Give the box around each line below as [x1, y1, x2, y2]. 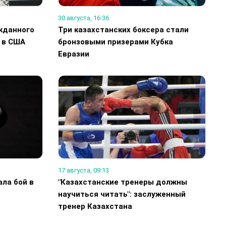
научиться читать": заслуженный [58, 190, 186, 199]
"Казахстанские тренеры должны [58, 178, 187, 187]
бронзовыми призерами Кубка [58, 37, 173, 47]
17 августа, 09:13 [58, 166, 109, 175]
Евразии [58, 49, 89, 59]
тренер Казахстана [58, 202, 132, 211]
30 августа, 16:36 [58, 14, 109, 22]
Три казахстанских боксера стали [58, 25, 189, 35]
